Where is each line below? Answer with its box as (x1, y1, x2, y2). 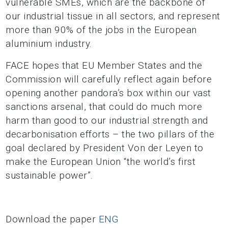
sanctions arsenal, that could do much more (6, 101, 203, 112)
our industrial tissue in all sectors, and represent (6, 10, 220, 22)
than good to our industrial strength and (32, 115, 208, 126)
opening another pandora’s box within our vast (6, 87, 211, 99)
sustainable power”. (6, 169, 93, 181)
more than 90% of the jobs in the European (6, 24, 197, 36)
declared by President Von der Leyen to (27, 142, 204, 154)
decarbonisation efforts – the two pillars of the (6, 128, 215, 140)
